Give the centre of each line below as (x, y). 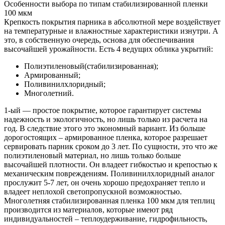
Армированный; (52, 75)
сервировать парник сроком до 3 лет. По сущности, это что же (111, 146)
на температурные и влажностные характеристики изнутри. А (111, 31)
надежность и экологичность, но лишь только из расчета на (106, 119)
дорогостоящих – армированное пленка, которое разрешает (106, 137)
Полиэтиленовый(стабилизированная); (91, 66)
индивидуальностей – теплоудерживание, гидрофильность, (106, 218)
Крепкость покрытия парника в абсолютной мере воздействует (112, 22)
